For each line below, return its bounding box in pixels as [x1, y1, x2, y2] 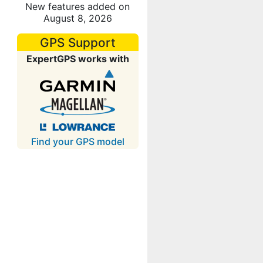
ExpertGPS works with [26, 53, 129, 65]
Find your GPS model [31, 136, 124, 148]
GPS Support [39, 35, 116, 50]
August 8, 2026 [43, 12, 112, 24]
